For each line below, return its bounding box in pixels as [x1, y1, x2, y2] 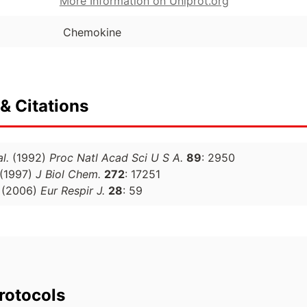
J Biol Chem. [36, 167, 101, 182]
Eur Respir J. [40, 184, 105, 198]
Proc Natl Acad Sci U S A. [49, 151, 183, 165]
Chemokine [62, 25, 121, 40]
